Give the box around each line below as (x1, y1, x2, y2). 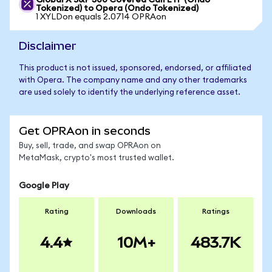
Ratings (202, 208, 229, 215)
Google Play (19, 182, 69, 190)
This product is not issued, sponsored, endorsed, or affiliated (19, 64, 251, 72)
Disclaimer (19, 39, 76, 52)
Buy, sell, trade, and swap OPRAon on (19, 142, 161, 150)
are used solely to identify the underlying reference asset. (19, 89, 240, 97)
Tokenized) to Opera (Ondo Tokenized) (36, 4, 199, 13)
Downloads (116, 208, 156, 215)
